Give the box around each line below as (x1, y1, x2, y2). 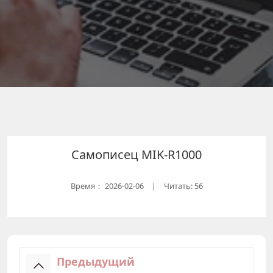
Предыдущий (57, 254, 135, 269)
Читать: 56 (163, 180, 203, 191)
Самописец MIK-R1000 (71, 146, 202, 163)
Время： (70, 180, 105, 191)
